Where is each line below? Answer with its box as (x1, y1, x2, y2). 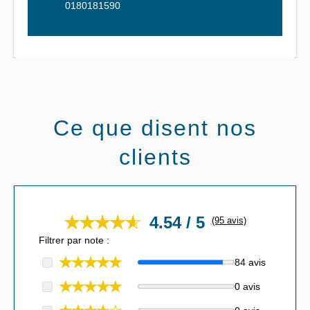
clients (118, 145, 192, 170)
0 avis (235, 280, 260, 292)
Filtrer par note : (39, 235, 109, 246)
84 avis (235, 256, 266, 268)
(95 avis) (211, 215, 246, 226)
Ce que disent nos (53, 116, 257, 141)
